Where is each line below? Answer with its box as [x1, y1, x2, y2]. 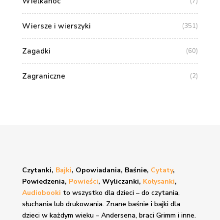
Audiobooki [22, 188, 63, 198]
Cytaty [150, 165, 173, 175]
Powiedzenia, [22, 177, 69, 187]
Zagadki [22, 46, 51, 56]
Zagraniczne [22, 71, 65, 82]
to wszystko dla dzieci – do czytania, [62, 188, 180, 198]
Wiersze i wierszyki [22, 21, 91, 31]
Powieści [68, 177, 98, 187]
